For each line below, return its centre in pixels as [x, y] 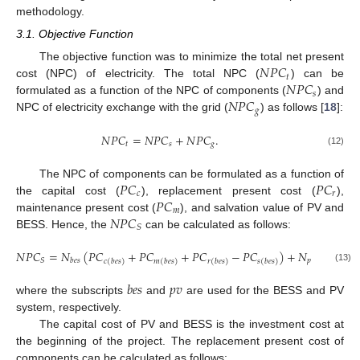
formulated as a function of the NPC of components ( [151, 90]
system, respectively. [69, 307]
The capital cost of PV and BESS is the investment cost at [191, 324]
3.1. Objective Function [75, 34]
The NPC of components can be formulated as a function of [191, 173]
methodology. [50, 11]
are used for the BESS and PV [263, 290]
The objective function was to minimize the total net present [191, 57]
